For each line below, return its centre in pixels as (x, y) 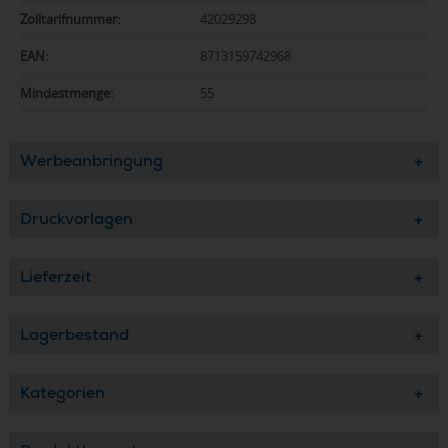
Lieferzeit (56, 276)
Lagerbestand (74, 334)
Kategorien (62, 392)
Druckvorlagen (76, 218)
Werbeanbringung (91, 160)
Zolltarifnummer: (70, 18)
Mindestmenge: (66, 92)
